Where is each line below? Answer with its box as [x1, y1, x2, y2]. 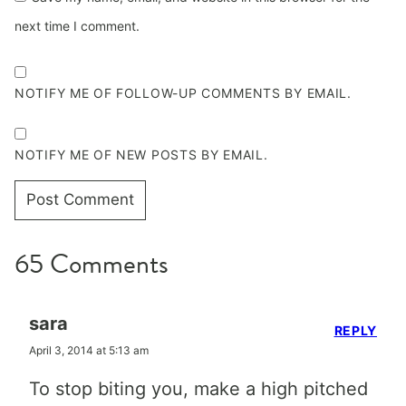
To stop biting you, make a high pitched [29, 377, 368, 400]
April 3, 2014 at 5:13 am [29, 343, 149, 357]
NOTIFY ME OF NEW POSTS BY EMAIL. [14, 146, 268, 162]
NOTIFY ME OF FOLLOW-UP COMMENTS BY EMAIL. [14, 84, 352, 101]
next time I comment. [14, 17, 140, 34]
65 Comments [14, 243, 169, 284]
